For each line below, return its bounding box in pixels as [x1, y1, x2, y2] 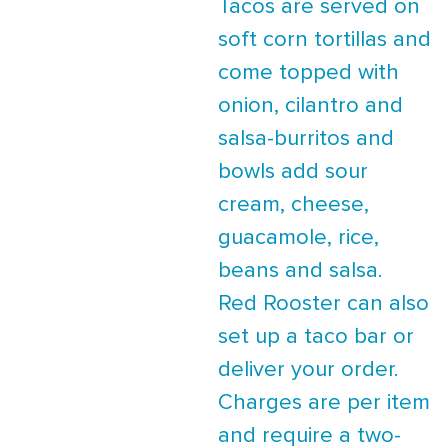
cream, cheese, [218, 193, 369, 216]
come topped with [218, 61, 399, 84]
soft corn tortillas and [218, 28, 431, 51]
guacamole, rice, [218, 226, 379, 249]
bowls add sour [218, 160, 368, 183]
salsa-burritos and [218, 127, 394, 150]
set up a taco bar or [218, 325, 414, 348]
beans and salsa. [218, 259, 389, 282]
